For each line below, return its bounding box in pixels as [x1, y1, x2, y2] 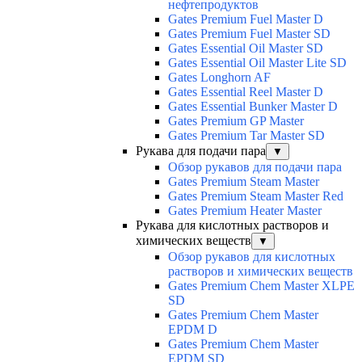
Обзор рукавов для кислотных [168, 250, 335, 264]
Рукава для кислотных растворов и [136, 218, 329, 233]
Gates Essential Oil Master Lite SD [168, 56, 347, 70]
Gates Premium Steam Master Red [168, 189, 343, 204]
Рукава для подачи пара [136, 144, 266, 158]
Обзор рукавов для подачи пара [168, 160, 342, 175]
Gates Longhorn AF [168, 70, 271, 85]
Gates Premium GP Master [168, 114, 304, 128]
